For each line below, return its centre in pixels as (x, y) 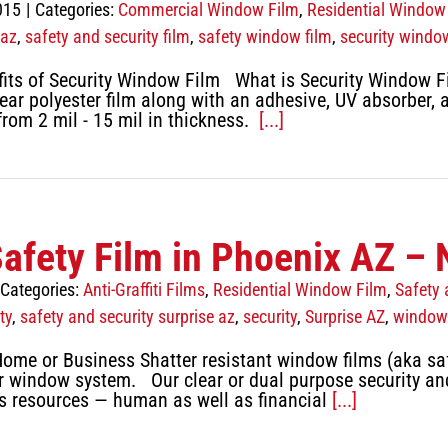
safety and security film (107, 36)
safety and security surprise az (127, 316)
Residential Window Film (300, 289)
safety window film (265, 36)
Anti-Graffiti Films (144, 289)
